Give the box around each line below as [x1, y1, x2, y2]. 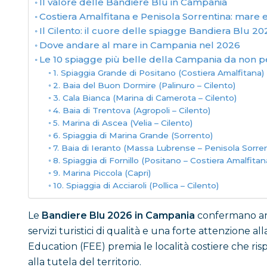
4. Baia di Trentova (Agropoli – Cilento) [52, 105, 210, 115]
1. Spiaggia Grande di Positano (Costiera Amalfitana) [52, 68, 264, 77]
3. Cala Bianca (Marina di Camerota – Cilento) [52, 93, 237, 103]
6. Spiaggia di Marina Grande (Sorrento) [52, 131, 213, 140]
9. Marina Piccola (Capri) [52, 168, 151, 178]
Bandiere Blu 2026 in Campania [42, 210, 195, 221]
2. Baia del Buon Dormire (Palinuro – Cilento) [52, 80, 235, 90]
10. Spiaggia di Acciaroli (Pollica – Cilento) [52, 181, 219, 190]
